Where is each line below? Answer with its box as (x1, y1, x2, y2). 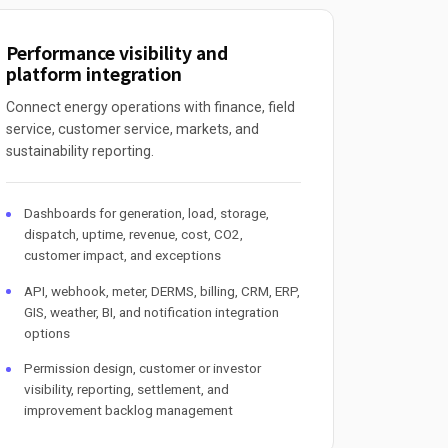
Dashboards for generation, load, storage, (24, 206, 270, 222)
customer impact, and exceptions (24, 248, 222, 264)
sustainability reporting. (5, 143, 154, 160)
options (24, 325, 71, 341)
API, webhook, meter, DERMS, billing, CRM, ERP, (24, 283, 301, 299)
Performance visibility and (5, 40, 228, 66)
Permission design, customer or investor (24, 360, 262, 376)
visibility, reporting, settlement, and (24, 381, 230, 397)
